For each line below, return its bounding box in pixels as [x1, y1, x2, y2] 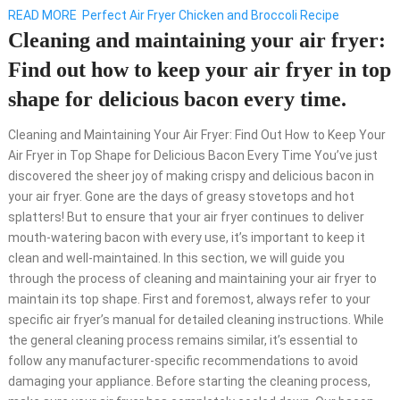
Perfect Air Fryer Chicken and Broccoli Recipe [81, 8, 339, 23]
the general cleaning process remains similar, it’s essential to [7, 333, 358, 348]
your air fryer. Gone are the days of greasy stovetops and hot [7, 189, 354, 204]
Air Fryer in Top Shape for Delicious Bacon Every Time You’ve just [7, 148, 378, 163]
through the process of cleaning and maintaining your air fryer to [7, 271, 377, 287]
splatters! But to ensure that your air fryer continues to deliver [7, 210, 364, 225]
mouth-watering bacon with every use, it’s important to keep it [7, 230, 365, 246]
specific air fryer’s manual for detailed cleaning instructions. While [7, 312, 384, 328]
